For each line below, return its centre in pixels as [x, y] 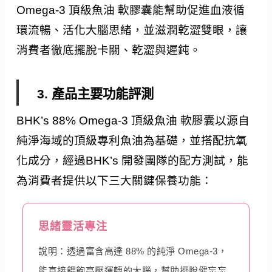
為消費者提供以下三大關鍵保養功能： [115, 180]
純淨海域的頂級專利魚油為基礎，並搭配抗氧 [132, 140]
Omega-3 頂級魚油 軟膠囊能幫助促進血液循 [131, 10]
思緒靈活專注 [73, 226]
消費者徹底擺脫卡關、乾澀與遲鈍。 [109, 50]
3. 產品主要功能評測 [95, 94]
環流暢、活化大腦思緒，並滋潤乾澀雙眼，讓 [132, 30]
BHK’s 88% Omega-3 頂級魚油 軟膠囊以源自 [133, 120]
